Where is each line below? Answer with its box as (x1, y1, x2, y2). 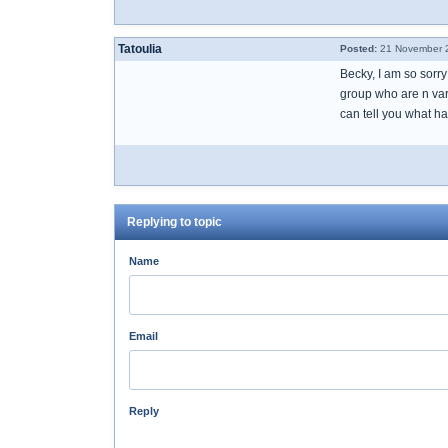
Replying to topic (127, 215, 222, 229)
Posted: (340, 43, 377, 54)
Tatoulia (118, 42, 162, 56)
